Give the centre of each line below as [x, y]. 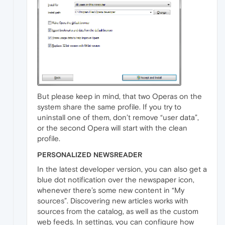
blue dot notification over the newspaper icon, [116, 179]
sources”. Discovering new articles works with [113, 200]
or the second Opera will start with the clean [112, 128]
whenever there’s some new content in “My [111, 190]
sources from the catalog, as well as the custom [118, 211]
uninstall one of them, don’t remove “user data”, [118, 117]
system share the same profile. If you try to [109, 106]
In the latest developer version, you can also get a [122, 169]
